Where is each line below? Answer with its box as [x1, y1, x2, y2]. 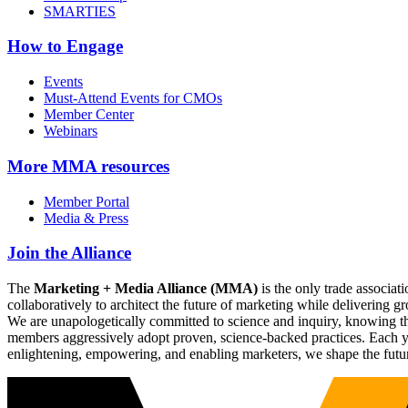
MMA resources [47, 156, 169, 176]
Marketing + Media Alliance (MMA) [34, 280, 258, 296]
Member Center [44, 107, 134, 123]
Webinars [44, 123, 97, 139]
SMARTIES [44, 3, 116, 19]
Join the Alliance [7, 243, 131, 263]
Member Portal [44, 193, 129, 209]
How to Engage [7, 36, 123, 56]
